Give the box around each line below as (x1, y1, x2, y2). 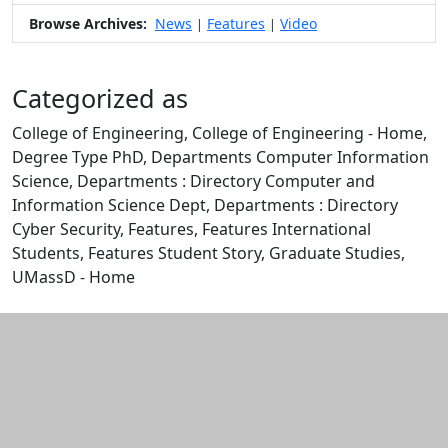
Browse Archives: (29, 14, 147, 33)
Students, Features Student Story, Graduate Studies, (12, 242, 405, 264)
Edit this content (11, 289, 135, 311)
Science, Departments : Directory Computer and (12, 170, 375, 192)
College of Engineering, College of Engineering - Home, (12, 122, 427, 144)
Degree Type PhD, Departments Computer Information (12, 146, 429, 168)
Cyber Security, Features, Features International (12, 218, 371, 240)
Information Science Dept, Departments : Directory (12, 194, 398, 216)
